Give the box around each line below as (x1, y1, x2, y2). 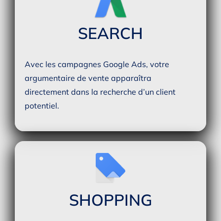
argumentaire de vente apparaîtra (24, 73, 151, 83)
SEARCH (78, 23, 143, 43)
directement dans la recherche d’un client (24, 87, 176, 97)
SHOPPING (69, 190, 152, 210)
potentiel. (24, 101, 59, 111)
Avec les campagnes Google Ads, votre (24, 59, 169, 70)
